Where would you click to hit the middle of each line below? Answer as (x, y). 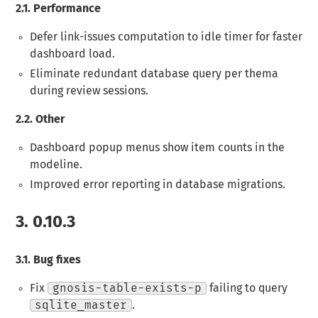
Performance (66, 9)
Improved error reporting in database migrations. (157, 185)
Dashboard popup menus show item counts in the (157, 148)
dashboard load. (72, 54)
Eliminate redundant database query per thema (154, 74)
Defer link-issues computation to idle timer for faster (166, 37)
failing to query (247, 288)
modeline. (56, 165)
